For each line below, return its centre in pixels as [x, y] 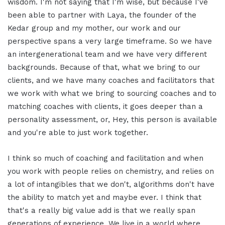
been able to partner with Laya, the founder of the [102, 15]
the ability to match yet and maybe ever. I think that [104, 197]
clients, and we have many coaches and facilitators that [111, 80]
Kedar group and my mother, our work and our [94, 28]
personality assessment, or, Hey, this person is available [112, 119]
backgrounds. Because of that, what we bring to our [104, 67]
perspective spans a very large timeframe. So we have [110, 41]
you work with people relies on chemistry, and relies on [111, 171]
